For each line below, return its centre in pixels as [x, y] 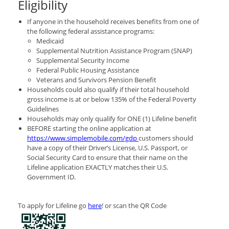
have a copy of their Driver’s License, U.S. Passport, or [107, 147]
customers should [166, 138]
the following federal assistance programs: [91, 31]
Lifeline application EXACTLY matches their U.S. [98, 167]
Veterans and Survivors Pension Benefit [96, 79]
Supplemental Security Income [84, 60]
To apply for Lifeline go [53, 205]
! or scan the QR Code [134, 205]
